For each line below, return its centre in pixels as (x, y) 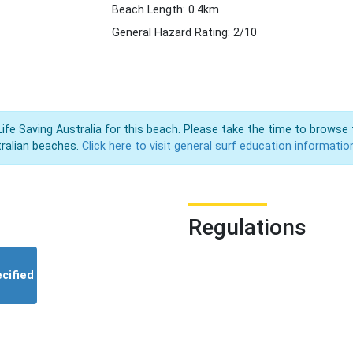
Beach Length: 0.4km (165, 10)
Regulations (247, 228)
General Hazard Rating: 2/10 (184, 33)
